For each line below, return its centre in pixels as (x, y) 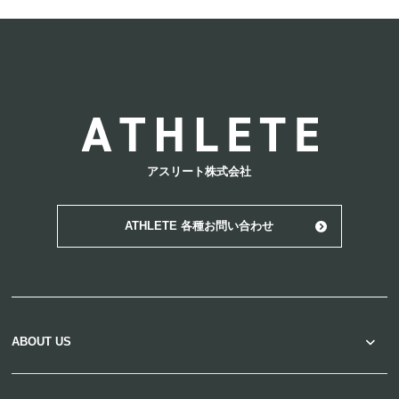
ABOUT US (42, 342)
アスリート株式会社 (199, 172)
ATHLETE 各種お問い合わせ (199, 226)
